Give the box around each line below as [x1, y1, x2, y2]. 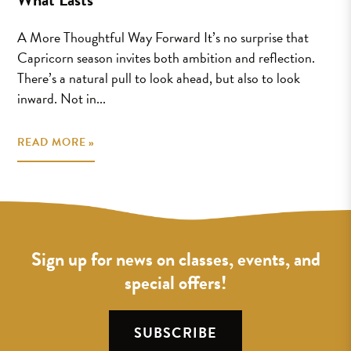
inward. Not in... [17, 88, 107, 109]
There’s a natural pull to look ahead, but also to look [17, 67, 301, 89]
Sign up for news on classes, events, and [31, 245, 320, 274]
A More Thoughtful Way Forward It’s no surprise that [17, 27, 309, 48]
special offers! [125, 269, 226, 298]
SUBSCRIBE [133, 322, 218, 344]
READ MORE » [17, 134, 96, 150]
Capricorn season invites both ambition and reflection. [17, 47, 316, 68]
